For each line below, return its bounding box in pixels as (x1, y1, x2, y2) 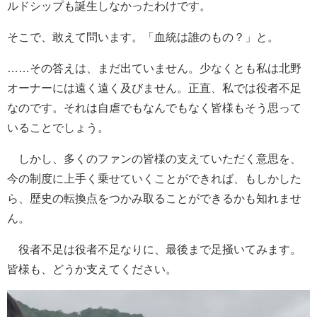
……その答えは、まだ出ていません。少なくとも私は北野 (7, 62, 301, 74)
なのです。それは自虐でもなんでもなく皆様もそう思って (7, 101, 301, 113)
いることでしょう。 (7, 121, 109, 133)
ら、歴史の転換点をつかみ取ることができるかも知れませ (7, 192, 301, 204)
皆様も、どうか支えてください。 (7, 263, 177, 275)
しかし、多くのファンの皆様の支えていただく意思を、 (7, 152, 301, 164)
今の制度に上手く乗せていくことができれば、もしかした (7, 172, 301, 184)
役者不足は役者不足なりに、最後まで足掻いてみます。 (7, 243, 301, 255)
